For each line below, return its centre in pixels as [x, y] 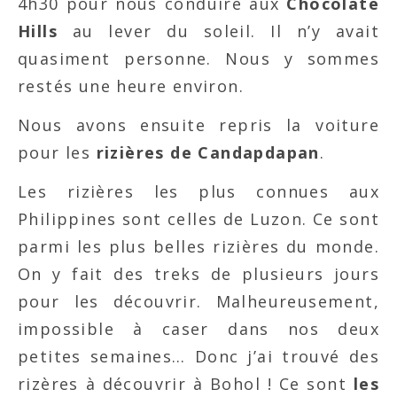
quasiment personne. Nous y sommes [198, 58]
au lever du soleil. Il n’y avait [218, 31]
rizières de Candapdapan [208, 152]
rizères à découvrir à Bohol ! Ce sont [186, 383]
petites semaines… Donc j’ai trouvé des [198, 356]
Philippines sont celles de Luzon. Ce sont [198, 218]
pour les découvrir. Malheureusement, [198, 301]
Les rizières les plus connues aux [198, 191]
